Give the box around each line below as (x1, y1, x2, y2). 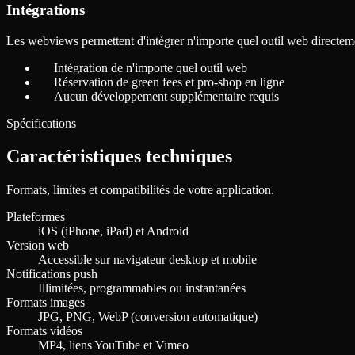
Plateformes (6, 210, 65, 224)
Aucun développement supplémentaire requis (54, 89, 279, 103)
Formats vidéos (6, 324, 82, 338)
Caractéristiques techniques (6, 146, 232, 167)
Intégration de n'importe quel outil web (54, 60, 247, 74)
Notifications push (6, 267, 97, 281)
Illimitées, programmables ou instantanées (38, 281, 246, 296)
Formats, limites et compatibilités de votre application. (6, 183, 274, 197)
